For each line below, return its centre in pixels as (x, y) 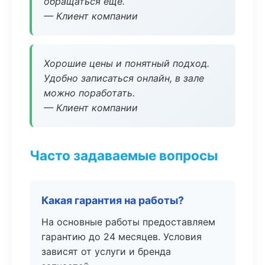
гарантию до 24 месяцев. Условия (122, 237)
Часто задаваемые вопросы (124, 155)
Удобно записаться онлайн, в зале (124, 78)
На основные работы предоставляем (128, 222)
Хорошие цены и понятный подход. (127, 63)
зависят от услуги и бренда (106, 251)
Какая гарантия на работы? (113, 200)
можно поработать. (89, 93)
